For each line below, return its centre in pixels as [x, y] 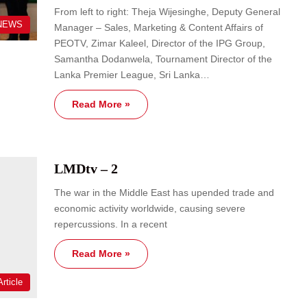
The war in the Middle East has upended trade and [164, 193]
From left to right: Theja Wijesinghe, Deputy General [167, 12]
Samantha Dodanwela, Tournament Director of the [163, 59]
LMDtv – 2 [86, 169]
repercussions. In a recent [111, 224]
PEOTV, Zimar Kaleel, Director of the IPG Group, [160, 44]
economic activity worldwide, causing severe [150, 209]
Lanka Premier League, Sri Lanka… [132, 75]
